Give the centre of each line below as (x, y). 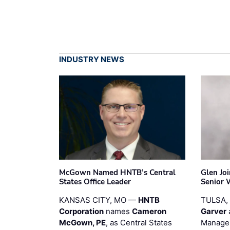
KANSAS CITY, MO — (99, 200)
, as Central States (139, 222)
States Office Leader (95, 181)
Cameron (149, 211)
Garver (214, 211)
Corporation (81, 211)
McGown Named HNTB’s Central (117, 172)
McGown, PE (82, 222)
